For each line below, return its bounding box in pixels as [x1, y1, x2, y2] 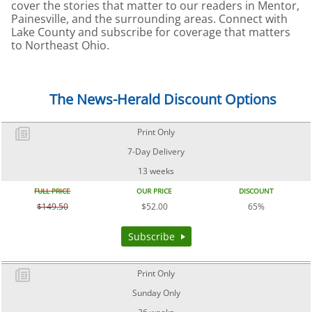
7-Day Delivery [127, 146, 185, 158]
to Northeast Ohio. [11, 37, 109, 53]
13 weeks [138, 165, 174, 178]
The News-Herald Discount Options [49, 90, 276, 109]
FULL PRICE [34, 186, 71, 196]
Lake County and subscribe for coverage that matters [11, 24, 290, 40]
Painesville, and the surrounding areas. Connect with [11, 10, 288, 26]
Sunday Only [132, 287, 180, 299]
